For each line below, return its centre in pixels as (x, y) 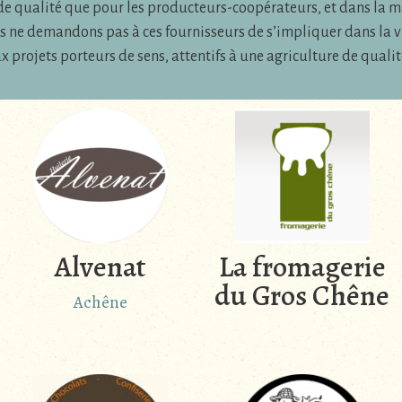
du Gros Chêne (302, 296)
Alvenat (100, 267)
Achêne (100, 303)
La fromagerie (302, 267)
